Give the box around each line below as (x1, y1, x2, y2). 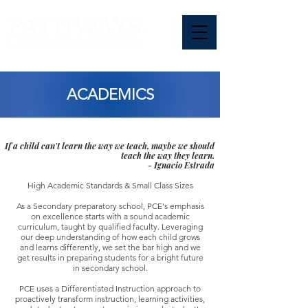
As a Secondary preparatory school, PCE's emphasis (16, 201, 204, 211)
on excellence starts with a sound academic (30, 211, 190, 221)
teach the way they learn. (121, 150, 214, 161)
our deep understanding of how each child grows (20, 232, 200, 242)
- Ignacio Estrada (148, 159, 214, 170)
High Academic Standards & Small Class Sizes (27, 180, 193, 190)
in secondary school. (72, 263, 148, 273)
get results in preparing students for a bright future (16, 252, 203, 263)
